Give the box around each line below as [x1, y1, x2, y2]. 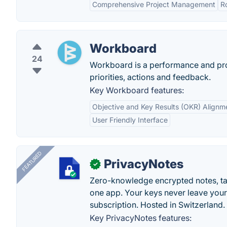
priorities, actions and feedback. [90, 72, 211, 82]
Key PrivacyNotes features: [90, 213, 192, 223]
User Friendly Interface [92, 116, 168, 124]
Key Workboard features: [90, 85, 184, 95]
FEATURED [20, 150, 43, 173]
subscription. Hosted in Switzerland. [90, 200, 225, 210]
